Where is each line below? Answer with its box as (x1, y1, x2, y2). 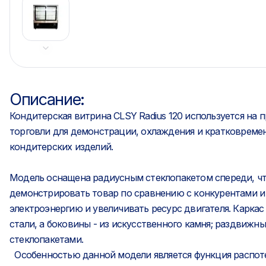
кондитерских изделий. (9, 141, 113, 153)
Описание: (9, 90, 84, 109)
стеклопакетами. (9, 233, 83, 245)
